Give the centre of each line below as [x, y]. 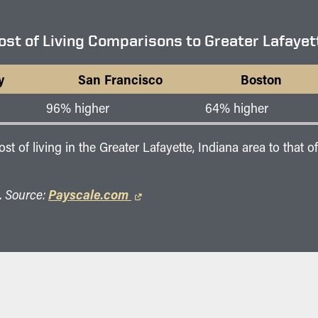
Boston [261, 79]
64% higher [237, 108]
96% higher [78, 108]
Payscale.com [90, 194]
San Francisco [120, 79]
